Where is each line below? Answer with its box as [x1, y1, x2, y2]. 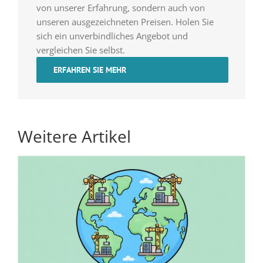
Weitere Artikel [17, 124, 131, 147]
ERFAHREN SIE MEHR [53, 64, 126, 75]
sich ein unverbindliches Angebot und [36, 29, 188, 42]
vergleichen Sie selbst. [36, 43, 125, 56]
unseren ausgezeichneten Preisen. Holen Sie [36, 15, 214, 28]
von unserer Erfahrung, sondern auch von [36, 1, 205, 14]
